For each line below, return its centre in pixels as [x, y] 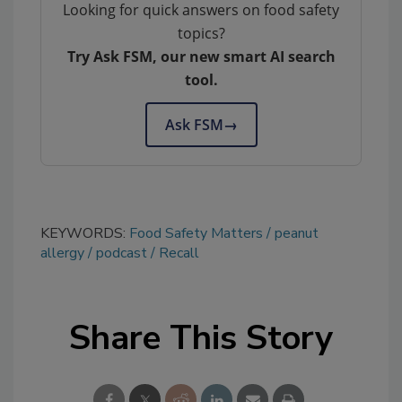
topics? [201, 33]
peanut [297, 233]
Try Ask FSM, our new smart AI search [201, 56]
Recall [179, 253]
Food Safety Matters [196, 233]
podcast [122, 253]
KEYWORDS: [85, 233]
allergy [62, 253]
